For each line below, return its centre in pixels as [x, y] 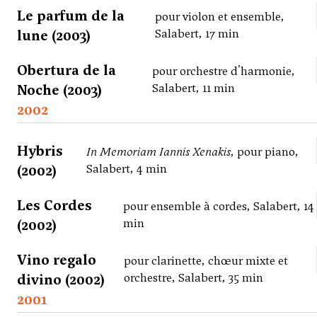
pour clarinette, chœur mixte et [206, 261]
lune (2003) [54, 36]
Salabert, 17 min [197, 34]
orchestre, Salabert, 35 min [194, 278]
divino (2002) [61, 280]
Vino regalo [57, 260]
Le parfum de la [71, 16]
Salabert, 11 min [193, 88]
